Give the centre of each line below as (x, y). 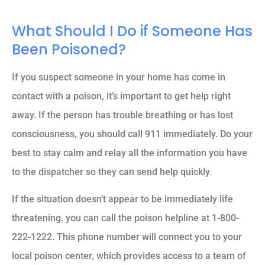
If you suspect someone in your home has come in (119, 77)
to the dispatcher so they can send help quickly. (112, 172)
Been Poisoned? (69, 49)
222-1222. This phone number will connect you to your (127, 237)
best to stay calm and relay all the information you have (130, 153)
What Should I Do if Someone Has (132, 31)
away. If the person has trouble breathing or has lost (122, 115)
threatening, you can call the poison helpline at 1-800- (125, 218)
